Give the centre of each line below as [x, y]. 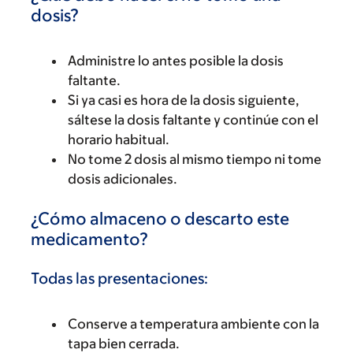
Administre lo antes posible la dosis [176, 60]
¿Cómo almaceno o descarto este [160, 218]
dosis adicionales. [123, 178]
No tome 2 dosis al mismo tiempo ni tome [195, 159]
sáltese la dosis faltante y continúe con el [193, 119]
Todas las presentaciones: [119, 278]
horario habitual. [119, 139]
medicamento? [89, 239]
